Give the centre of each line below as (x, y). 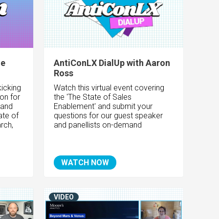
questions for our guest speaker (109, 116)
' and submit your (124, 107)
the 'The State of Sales (93, 97)
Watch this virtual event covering (109, 88)
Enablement (74, 107)
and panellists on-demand (98, 125)
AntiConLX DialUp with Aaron (112, 63)
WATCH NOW (85, 163)
